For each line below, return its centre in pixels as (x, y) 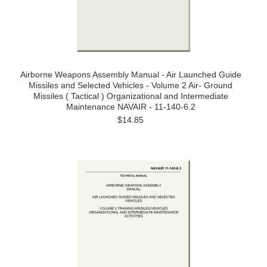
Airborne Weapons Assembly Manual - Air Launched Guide (131, 74)
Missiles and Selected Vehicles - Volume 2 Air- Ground (131, 85)
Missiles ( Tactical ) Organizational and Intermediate (131, 96)
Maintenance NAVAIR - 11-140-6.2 (131, 107)
